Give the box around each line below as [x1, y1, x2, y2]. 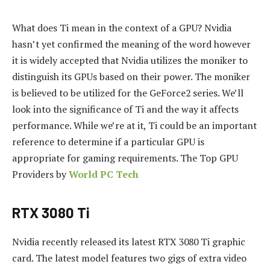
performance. [12, 119, 71, 132]
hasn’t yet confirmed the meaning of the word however [12, 37, 251, 51]
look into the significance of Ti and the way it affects [12, 102, 239, 116]
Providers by [12, 168, 69, 181]
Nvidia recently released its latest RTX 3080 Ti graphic [12, 235, 245, 249]
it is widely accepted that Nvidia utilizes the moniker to [12, 54, 248, 67]
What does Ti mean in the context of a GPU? [12, 21, 202, 34]
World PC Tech [69, 168, 139, 181]
